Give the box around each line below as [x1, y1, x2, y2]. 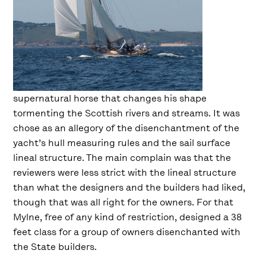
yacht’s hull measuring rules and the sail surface [13, 137, 231, 149]
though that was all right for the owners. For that [13, 196, 234, 208]
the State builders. [13, 240, 97, 253]
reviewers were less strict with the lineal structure [13, 166, 237, 179]
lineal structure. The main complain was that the [13, 151, 232, 164]
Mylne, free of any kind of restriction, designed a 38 [13, 211, 242, 223]
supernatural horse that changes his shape [13, 92, 207, 104]
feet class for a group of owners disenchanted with [13, 226, 241, 238]
